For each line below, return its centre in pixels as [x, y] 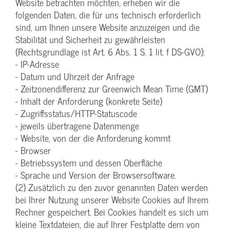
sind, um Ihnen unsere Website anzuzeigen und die [108, 27]
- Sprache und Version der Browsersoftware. [96, 175]
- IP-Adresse [37, 64]
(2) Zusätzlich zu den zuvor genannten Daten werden [112, 187]
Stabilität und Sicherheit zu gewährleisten [90, 40]
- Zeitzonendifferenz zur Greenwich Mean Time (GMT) [112, 89]
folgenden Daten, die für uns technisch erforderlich [108, 15]
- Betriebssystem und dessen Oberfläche [89, 163]
